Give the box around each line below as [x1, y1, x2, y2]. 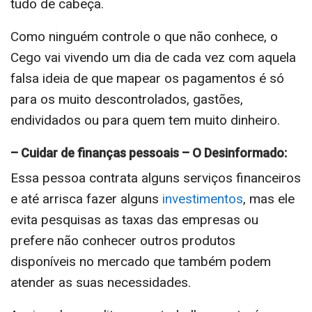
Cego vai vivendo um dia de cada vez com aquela [10, 49, 296, 65]
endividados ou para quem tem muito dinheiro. [10, 111, 280, 128]
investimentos [162, 190, 243, 207]
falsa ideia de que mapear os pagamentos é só [10, 70, 284, 86]
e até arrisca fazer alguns [10, 190, 162, 207]
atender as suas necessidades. [10, 274, 191, 290]
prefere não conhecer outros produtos [10, 232, 235, 249]
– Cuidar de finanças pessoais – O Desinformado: [10, 145, 287, 160]
